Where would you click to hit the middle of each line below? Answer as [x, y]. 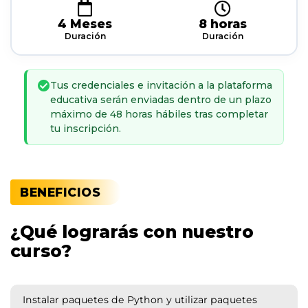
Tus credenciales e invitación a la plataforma [161, 85]
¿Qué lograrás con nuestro [132, 232]
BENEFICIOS [60, 192]
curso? [41, 251]
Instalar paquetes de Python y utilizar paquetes [140, 300]
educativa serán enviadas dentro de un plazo [161, 100]
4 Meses [85, 23]
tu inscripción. [86, 129]
